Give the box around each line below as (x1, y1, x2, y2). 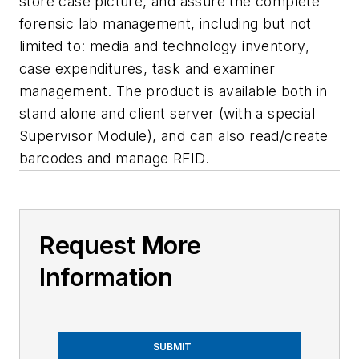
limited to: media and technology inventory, (19, 38, 310, 54)
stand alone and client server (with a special (19, 105, 315, 122)
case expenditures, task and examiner (19, 60, 276, 77)
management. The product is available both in (19, 83, 328, 99)
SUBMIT (153, 341, 192, 353)
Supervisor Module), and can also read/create (19, 127, 329, 144)
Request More (39, 231, 201, 260)
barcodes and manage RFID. (19, 150, 209, 167)
